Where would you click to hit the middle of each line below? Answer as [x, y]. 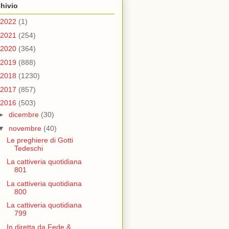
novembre [26, 128]
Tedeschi [28, 148]
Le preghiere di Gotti [40, 140]
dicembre [25, 115]
